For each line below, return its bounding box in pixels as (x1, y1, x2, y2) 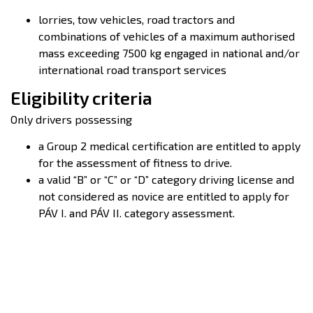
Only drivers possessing (10, 112, 132, 126)
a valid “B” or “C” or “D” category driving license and (38, 173, 294, 186)
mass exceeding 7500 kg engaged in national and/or (38, 46, 300, 59)
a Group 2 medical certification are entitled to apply (38, 139, 300, 152)
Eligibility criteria (10, 87, 152, 108)
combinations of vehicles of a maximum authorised (38, 29, 295, 43)
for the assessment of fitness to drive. (38, 156, 232, 169)
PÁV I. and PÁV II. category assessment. (38, 206, 235, 219)
